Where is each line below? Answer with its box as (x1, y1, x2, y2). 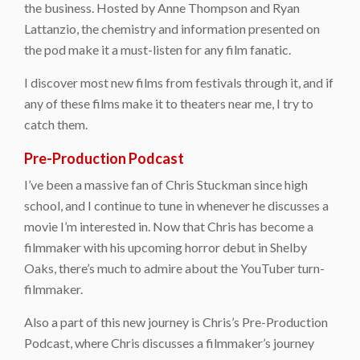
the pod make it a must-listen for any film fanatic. (24, 41, 291, 57)
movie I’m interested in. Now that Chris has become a (24, 218, 313, 234)
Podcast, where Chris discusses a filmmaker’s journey (24, 334, 314, 350)
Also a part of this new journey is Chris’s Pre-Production (24, 313, 328, 329)
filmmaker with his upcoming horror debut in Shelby (24, 239, 307, 255)
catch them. (24, 116, 88, 132)
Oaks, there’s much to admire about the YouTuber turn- (24, 260, 325, 276)
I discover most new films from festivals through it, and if (24, 74, 333, 90)
